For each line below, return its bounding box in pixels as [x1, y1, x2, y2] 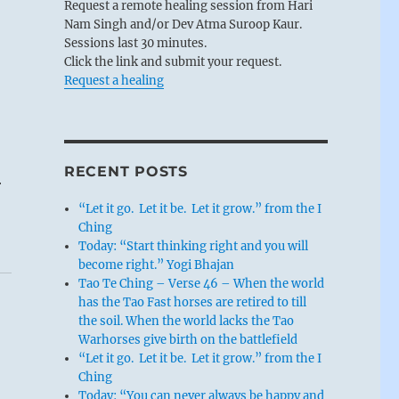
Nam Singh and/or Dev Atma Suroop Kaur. [63, 16, 302, 32]
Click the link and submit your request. [63, 53, 281, 69]
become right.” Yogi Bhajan [78, 256, 235, 273]
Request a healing [63, 72, 164, 88]
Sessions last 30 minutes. [63, 35, 207, 51]
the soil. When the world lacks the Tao [78, 313, 295, 329]
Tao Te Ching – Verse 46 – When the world [78, 275, 325, 291]
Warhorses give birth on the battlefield [78, 331, 298, 347]
